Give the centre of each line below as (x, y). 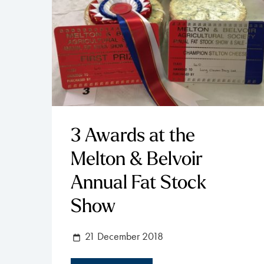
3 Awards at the (133, 136)
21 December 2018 (123, 236)
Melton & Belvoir (137, 160)
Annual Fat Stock (138, 184)
